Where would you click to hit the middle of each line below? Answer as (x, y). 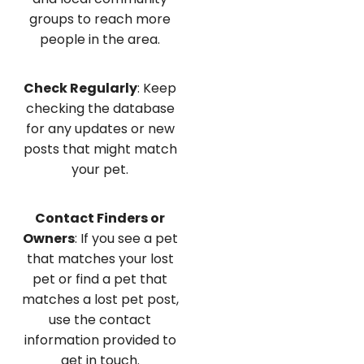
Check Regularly (81, 88)
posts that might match (100, 149)
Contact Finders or (100, 219)
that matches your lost (100, 259)
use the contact (100, 320)
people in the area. (100, 39)
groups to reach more (100, 19)
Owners (48, 239)
